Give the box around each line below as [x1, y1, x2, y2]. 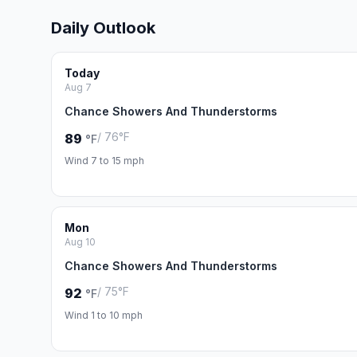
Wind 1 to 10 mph [65, 309, 143, 321]
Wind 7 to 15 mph [65, 155, 144, 167]
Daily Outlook [51, 18, 155, 37]
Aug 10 [65, 236, 96, 248]
